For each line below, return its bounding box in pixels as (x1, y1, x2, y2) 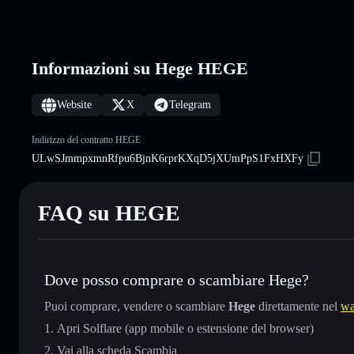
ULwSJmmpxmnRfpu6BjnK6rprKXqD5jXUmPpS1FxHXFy (32, 152, 303, 164)
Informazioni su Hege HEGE (32, 58, 248, 78)
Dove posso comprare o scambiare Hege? (44, 270, 309, 288)
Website (57, 98, 92, 111)
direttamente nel (255, 299, 341, 313)
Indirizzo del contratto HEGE (32, 134, 141, 145)
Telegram (169, 98, 211, 111)
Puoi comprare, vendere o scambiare (44, 299, 228, 313)
